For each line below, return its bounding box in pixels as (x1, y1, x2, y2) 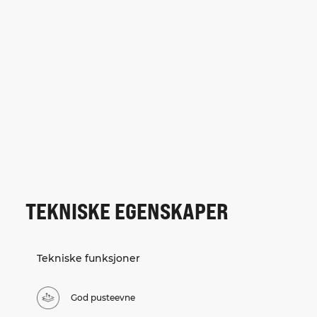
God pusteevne (71, 292, 135, 304)
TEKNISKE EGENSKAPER (25, 197, 229, 224)
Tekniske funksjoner (37, 252, 140, 265)
